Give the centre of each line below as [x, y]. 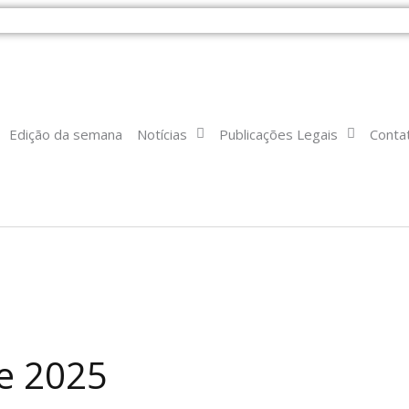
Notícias [162, 134]
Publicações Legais [278, 134]
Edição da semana [65, 134]
